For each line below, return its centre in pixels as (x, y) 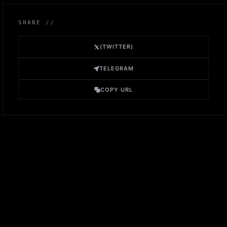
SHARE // (36, 23)
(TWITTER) (117, 47)
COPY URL (117, 90)
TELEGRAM (117, 68)
